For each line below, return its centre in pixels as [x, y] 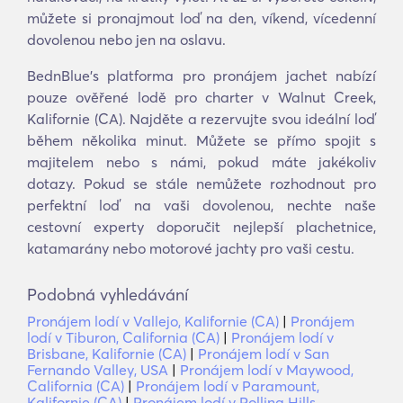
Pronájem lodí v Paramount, [228, 386]
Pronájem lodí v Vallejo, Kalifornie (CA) [153, 321]
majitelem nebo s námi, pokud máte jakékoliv [201, 162]
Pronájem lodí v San [264, 354]
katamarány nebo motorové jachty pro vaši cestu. [191, 248]
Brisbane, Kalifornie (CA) [107, 354]
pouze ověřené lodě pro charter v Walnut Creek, [201, 97]
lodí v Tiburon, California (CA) [123, 337]
